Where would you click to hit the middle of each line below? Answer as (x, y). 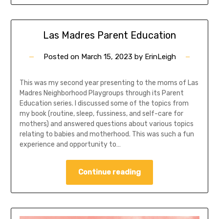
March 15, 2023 (107, 57)
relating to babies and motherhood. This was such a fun (107, 134)
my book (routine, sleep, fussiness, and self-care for (101, 114)
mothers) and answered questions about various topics (106, 124)
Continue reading (109, 172)
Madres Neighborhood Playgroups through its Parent (101, 93)
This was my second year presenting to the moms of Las (109, 83)
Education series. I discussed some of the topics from (104, 104)
